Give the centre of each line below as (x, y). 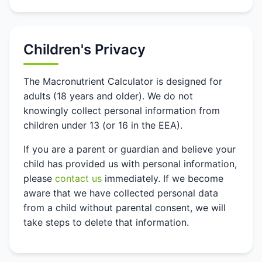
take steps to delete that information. (106, 222)
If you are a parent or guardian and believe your (130, 149)
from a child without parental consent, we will (125, 208)
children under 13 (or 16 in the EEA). (103, 125)
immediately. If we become (163, 178)
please (39, 178)
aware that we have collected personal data (121, 193)
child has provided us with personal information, (130, 164)
